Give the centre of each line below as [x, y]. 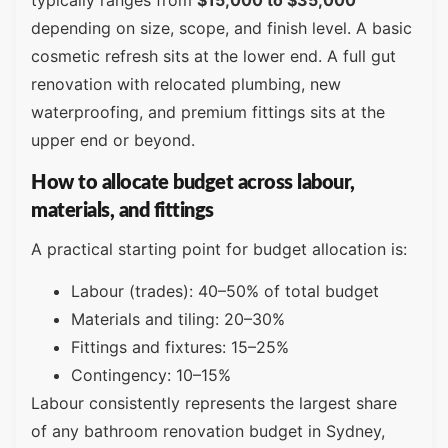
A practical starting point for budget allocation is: [219, 248]
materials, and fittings [122, 210]
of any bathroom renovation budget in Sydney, [208, 431]
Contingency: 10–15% [151, 375]
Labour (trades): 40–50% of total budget [225, 291]
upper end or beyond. [113, 140]
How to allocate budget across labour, [193, 182]
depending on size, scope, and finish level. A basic [221, 28]
